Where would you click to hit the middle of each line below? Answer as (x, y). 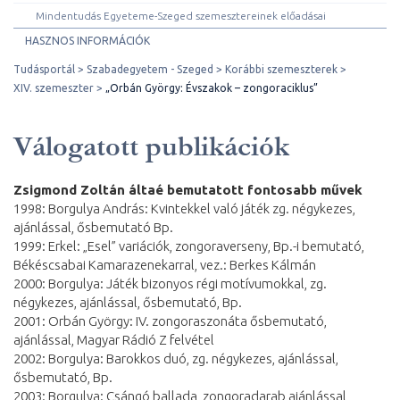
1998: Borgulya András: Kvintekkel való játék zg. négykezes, (184, 208)
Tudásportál (44, 69)
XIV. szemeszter (54, 88)
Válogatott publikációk (151, 146)
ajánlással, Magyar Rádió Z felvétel (114, 340)
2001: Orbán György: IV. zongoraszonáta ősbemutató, (170, 321)
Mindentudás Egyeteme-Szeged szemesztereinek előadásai (181, 16)
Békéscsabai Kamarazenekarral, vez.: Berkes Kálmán (165, 265)
